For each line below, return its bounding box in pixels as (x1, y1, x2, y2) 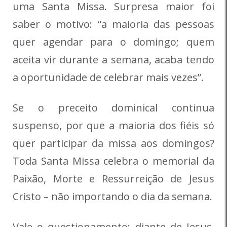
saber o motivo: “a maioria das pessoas (13, 17, 214, 31)
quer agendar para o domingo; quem (13, 34, 214, 49)
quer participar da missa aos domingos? (13, 136, 214, 150)
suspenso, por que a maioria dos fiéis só (13, 118, 214, 132)
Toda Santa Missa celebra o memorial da (13, 154, 214, 168)
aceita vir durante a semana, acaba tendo (13, 52, 214, 66)
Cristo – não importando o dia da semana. (13, 189, 212, 203)
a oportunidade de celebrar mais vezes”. (13, 70, 204, 84)
